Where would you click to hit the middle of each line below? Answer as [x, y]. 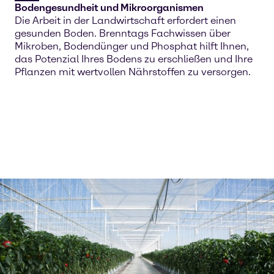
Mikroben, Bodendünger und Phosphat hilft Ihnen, [132, 46]
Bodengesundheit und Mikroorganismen [109, 8]
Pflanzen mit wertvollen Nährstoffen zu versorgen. [133, 72]
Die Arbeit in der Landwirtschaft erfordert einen [125, 20]
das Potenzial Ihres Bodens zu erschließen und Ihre [134, 59]
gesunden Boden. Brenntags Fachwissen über [123, 33]
